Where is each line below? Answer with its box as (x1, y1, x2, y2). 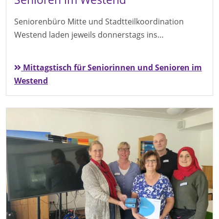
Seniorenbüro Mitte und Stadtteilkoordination (14, 16, 184, 27)
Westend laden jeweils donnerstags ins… (14, 29, 164, 40)
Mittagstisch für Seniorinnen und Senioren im (21, 62, 202, 73)
